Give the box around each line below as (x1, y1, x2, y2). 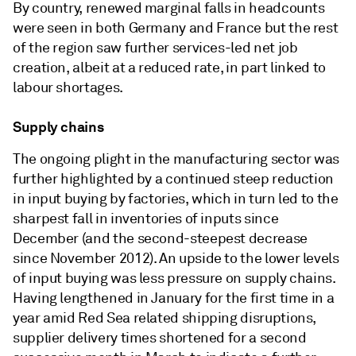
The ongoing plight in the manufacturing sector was (13, 150, 340, 168)
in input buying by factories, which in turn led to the (13, 190, 339, 207)
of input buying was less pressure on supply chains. (13, 269, 335, 287)
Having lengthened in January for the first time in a (13, 289, 335, 307)
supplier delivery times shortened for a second (13, 329, 307, 346)
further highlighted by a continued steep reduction (13, 170, 335, 188)
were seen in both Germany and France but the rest (13, 19, 339, 37)
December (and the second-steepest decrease (13, 230, 308, 247)
